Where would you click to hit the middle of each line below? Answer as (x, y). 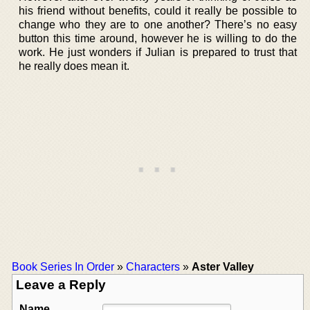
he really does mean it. (74, 66)
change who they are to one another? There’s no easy (158, 24)
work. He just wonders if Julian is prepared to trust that (158, 52)
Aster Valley (223, 266)
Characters (153, 266)
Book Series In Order (63, 266)
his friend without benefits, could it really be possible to (158, 10)
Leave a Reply (61, 284)
